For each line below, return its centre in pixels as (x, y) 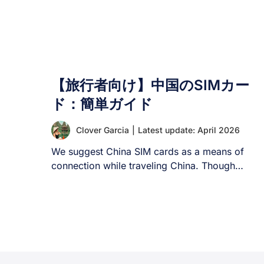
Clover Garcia (103, 130)
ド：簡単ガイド (102, 104)
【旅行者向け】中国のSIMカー (150, 85)
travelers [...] (80, 180)
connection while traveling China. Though (143, 166)
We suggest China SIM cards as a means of (148, 151)
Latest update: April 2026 (189, 130)
